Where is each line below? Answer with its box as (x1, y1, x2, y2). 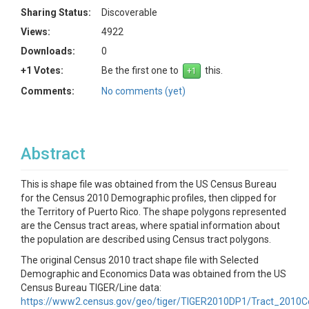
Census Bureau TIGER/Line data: (21, 282, 161, 293)
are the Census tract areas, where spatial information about (21, 220, 280, 231)
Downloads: (21, 46, 75, 57)
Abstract (21, 144, 86, 163)
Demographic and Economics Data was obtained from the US (21, 268, 286, 279)
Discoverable (101, 7, 157, 18)
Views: (21, 26, 50, 37)
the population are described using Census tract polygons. (21, 234, 271, 245)
